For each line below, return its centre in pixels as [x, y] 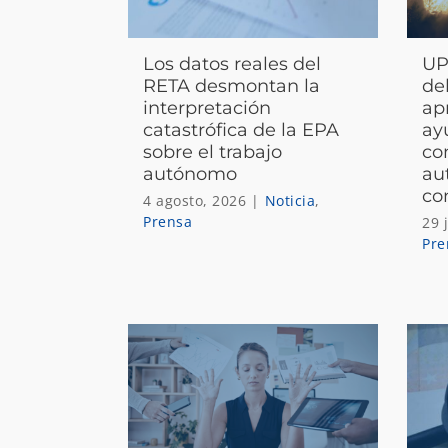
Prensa [168, 221]
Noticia [290, 200]
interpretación [207, 107]
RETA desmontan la [232, 85]
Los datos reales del [232, 63]
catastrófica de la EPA [241, 129]
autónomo [190, 173]
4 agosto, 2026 [195, 200]
